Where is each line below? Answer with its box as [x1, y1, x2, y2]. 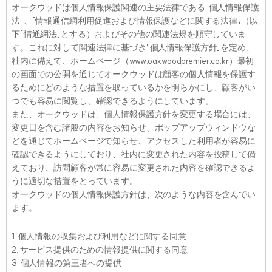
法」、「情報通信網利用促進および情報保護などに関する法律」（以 [12, 15, 258, 26]
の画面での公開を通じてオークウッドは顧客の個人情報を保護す [12, 69, 256, 80]
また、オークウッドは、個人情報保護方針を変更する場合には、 [12, 109, 256, 120]
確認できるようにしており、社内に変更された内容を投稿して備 [12, 149, 256, 160]
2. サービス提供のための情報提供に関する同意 [12, 244, 188, 255]
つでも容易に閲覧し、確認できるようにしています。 [12, 95, 214, 106]
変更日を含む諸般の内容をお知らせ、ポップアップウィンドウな [12, 122, 256, 133]
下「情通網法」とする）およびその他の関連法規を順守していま [12, 29, 246, 39]
